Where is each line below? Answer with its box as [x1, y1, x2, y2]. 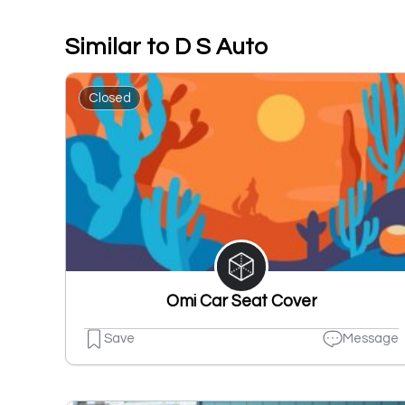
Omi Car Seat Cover [165, 292, 317, 310]
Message [343, 332, 399, 346]
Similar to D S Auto [65, 35, 268, 59]
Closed [89, 91, 131, 105]
